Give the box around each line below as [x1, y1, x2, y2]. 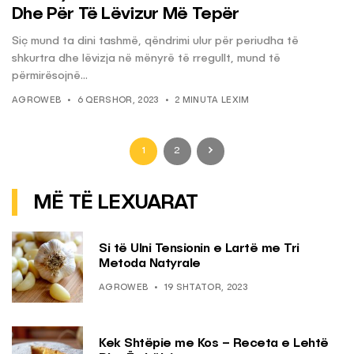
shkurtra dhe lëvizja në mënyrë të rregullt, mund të [12, 53, 281, 65]
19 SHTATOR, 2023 [164, 283, 247, 292]
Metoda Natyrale [99, 257, 201, 270]
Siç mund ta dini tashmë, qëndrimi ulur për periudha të [12, 36, 299, 47]
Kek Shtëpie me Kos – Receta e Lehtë [99, 337, 329, 350]
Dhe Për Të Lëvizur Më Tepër [12, 6, 239, 24]
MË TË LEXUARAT [33, 193, 198, 214]
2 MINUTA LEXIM [174, 96, 250, 106]
